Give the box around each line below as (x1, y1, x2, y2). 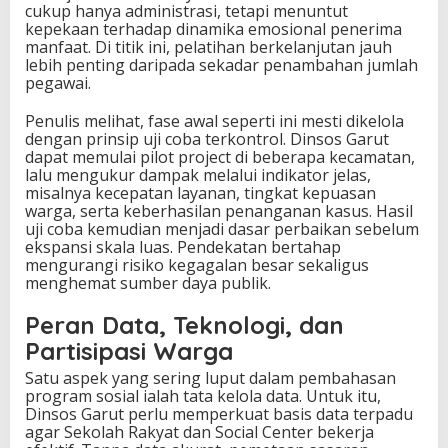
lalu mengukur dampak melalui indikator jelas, (25, 164, 371, 187)
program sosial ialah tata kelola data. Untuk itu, (25, 385, 381, 408)
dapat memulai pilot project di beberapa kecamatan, (25, 146, 415, 169)
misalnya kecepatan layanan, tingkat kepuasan (25, 182, 376, 205)
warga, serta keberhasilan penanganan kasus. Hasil (25, 200, 413, 223)
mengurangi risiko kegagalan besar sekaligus (25, 254, 369, 277)
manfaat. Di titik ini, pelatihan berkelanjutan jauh (25, 36, 392, 59)
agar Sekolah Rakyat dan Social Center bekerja (25, 421, 374, 444)
